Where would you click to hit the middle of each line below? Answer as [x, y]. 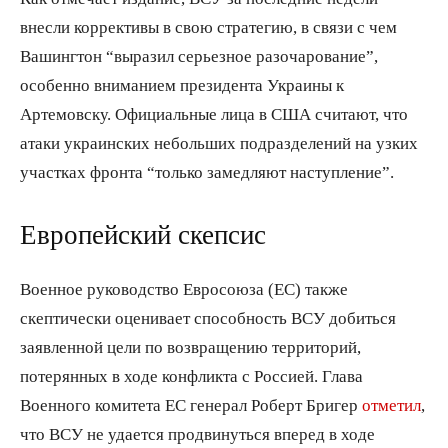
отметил [391, 404]
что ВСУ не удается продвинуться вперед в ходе [197, 433]
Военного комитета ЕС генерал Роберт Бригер [191, 404]
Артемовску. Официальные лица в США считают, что [214, 113]
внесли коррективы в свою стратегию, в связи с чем [208, 26]
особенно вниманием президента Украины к [182, 84]
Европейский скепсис [143, 234]
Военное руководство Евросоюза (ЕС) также [184, 288]
